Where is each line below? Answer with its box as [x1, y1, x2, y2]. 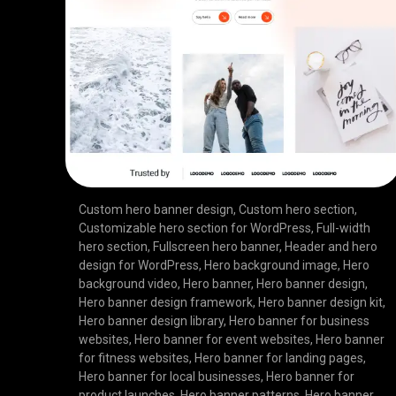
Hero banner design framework [79, 295, 254, 310]
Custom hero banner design [79, 202, 234, 217]
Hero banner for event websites [134, 332, 311, 347]
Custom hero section [239, 202, 355, 217]
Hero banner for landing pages [194, 351, 364, 366]
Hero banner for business [229, 314, 370, 329]
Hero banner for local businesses [79, 369, 262, 385]
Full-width [316, 221, 371, 236]
